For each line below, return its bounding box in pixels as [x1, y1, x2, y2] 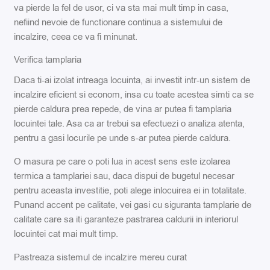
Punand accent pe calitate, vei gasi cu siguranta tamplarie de [14, 198, 252, 211]
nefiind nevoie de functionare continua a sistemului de [14, 16, 223, 28]
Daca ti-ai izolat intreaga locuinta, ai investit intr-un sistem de [14, 74, 251, 87]
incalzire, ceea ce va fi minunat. [14, 30, 138, 43]
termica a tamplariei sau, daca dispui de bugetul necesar [14, 169, 235, 182]
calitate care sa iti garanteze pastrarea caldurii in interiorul [14, 213, 239, 225]
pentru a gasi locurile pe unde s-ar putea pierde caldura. [14, 132, 231, 145]
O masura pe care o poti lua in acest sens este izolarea [14, 155, 231, 168]
